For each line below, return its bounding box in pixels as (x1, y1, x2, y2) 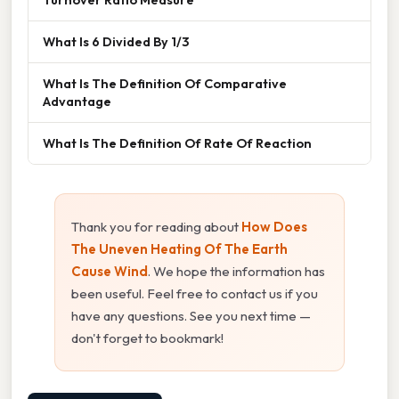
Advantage (43, 92, 111, 110)
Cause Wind (71, 262, 148, 280)
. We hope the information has (148, 262, 325, 280)
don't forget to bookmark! (71, 329, 224, 346)
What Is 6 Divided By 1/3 (43, 32, 189, 50)
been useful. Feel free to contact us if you (71, 284, 318, 302)
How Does (241, 217, 307, 235)
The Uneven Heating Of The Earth (71, 240, 288, 257)
